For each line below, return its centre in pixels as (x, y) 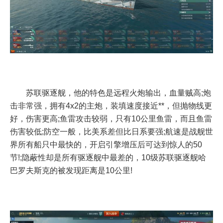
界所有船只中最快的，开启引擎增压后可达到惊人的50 (106, 144)
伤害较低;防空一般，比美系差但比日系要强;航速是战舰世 (111, 131)
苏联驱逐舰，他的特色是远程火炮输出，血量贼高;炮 (118, 93)
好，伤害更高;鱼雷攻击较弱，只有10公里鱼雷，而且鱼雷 (111, 118)
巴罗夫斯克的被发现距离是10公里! (71, 170)
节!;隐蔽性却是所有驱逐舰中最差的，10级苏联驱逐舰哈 (108, 157)
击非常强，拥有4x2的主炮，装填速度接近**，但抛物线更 (111, 106)
